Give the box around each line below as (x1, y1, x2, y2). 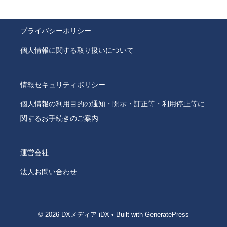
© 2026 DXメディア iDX (38, 210, 109, 218)
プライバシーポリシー (20, 27, 91, 35)
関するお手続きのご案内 (20, 114, 98, 123)
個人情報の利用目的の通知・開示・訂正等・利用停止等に (20, 100, 205, 108)
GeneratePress (145, 210, 189, 218)
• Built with (109, 210, 145, 218)
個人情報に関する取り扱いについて (20, 46, 134, 55)
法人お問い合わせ (20, 168, 77, 176)
